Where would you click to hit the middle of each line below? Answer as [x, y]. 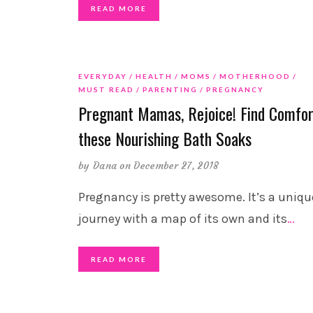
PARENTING [170, 90]
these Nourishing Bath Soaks [165, 139]
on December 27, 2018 [169, 166]
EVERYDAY [103, 77]
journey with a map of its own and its [183, 219]
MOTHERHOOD [255, 77]
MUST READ [106, 90]
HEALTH [154, 77]
